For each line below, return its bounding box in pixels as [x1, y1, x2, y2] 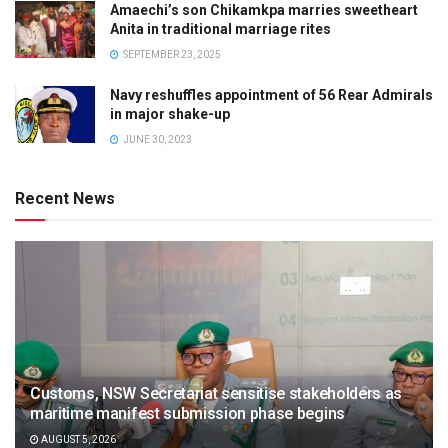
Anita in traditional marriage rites [110, 20, 331, 37]
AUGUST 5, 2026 [39, 433, 116, 445]
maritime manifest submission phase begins [30, 403, 345, 423]
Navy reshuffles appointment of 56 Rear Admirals [110, 86, 433, 103]
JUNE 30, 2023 [121, 133, 192, 145]
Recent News [15, 188, 115, 208]
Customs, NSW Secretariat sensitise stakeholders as [30, 383, 402, 403]
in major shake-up [110, 105, 230, 122]
